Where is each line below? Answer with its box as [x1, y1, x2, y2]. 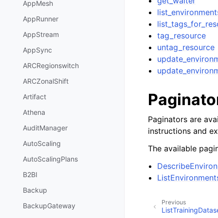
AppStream [23, 30, 59, 39]
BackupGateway [23, 201, 75, 210]
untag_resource [157, 42, 215, 52]
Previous [162, 198, 186, 206]
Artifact [23, 92, 46, 101]
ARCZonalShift [23, 77, 69, 86]
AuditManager [23, 124, 68, 132]
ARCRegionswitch [23, 61, 79, 70]
